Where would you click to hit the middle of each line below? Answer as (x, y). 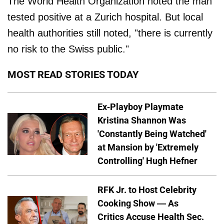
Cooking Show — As (138, 203)
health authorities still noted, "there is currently (110, 33)
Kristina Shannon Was (142, 120)
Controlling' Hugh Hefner (147, 161)
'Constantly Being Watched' (152, 134)
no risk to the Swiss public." (68, 49)
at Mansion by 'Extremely (148, 147)
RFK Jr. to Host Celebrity (147, 190)
